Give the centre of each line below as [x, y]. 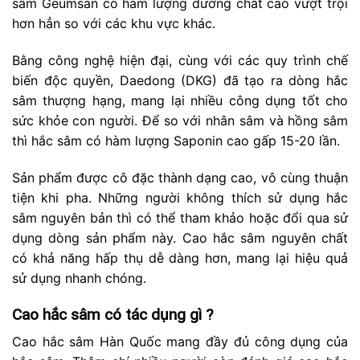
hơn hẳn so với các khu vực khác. [114, 24]
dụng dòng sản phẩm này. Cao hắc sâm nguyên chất [180, 237]
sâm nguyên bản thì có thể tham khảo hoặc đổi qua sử [180, 217]
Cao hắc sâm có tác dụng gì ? [112, 314]
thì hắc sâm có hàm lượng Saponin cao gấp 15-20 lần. [176, 141]
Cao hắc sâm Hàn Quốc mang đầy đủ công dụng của [180, 342]
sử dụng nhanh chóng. [79, 278]
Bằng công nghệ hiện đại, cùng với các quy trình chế [180, 61]
